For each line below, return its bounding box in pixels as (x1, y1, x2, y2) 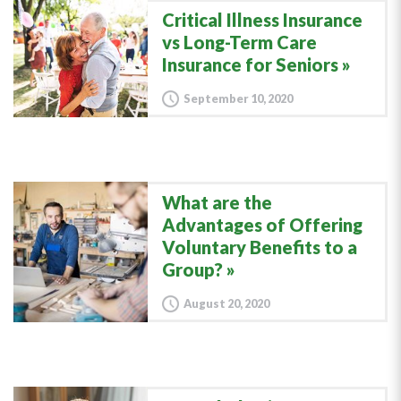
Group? (162, 259, 223, 280)
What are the (162, 192, 272, 213)
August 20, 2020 (183, 296, 269, 311)
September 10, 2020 (183, 91, 293, 106)
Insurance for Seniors (162, 54, 338, 75)
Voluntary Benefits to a (162, 236, 357, 258)
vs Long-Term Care (162, 31, 317, 53)
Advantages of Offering (162, 214, 363, 235)
